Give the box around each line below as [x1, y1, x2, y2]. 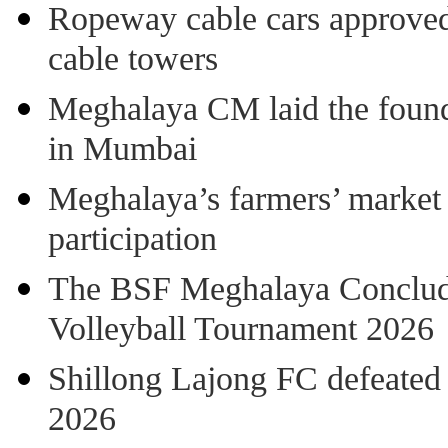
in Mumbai [48, 129, 197, 173]
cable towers [48, 39, 218, 83]
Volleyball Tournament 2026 [48, 309, 434, 353]
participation [48, 219, 217, 263]
